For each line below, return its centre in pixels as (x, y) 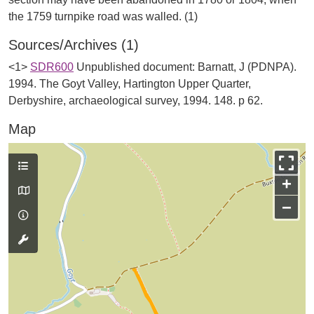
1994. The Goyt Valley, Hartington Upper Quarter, (130, 84)
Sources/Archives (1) (74, 45)
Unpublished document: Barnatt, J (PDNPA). (186, 67)
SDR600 (52, 67)
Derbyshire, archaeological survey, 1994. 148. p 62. (136, 101)
